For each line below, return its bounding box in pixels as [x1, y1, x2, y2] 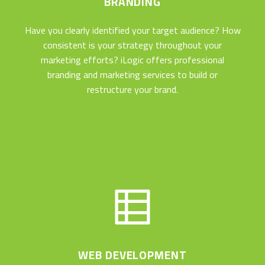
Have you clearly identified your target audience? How [24, 21, 241, 39]
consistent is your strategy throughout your [43, 35, 222, 54]
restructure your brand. [87, 80, 178, 98]
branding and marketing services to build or [47, 65, 218, 83]
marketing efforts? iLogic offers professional [41, 50, 224, 69]
